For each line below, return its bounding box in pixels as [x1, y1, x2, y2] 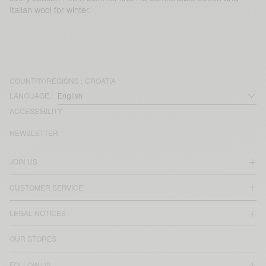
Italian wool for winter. [9, 4, 91, 15]
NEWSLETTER [9, 129, 58, 138]
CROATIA [85, 77, 116, 85]
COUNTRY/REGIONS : [9, 77, 83, 85]
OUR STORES [9, 235, 56, 244]
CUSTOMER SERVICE [9, 183, 83, 192]
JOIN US [9, 158, 37, 167]
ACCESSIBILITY [9, 107, 62, 116]
